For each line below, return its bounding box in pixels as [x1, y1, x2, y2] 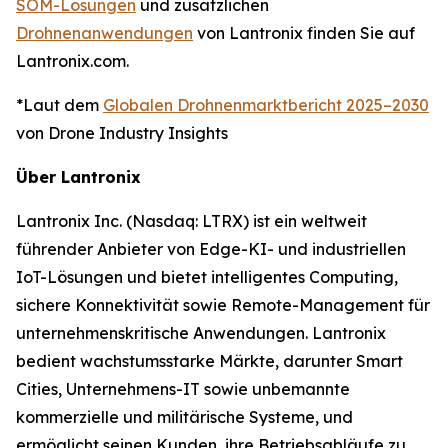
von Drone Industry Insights [16, 122, 228, 143]
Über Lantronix [16, 166, 151, 187]
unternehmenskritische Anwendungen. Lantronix [16, 322, 386, 343]
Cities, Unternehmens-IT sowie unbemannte [16, 378, 350, 399]
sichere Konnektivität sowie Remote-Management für [16, 294, 430, 315]
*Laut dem [16, 94, 103, 115]
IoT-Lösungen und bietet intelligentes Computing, [16, 266, 398, 287]
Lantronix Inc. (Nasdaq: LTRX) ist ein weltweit [16, 210, 367, 231]
